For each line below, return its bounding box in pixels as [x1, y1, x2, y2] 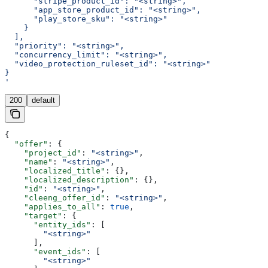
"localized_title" [5, 166, 105, 175]
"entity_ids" [5, 220, 91, 229]
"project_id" [5, 148, 81, 157]
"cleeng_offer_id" [5, 193, 105, 202]
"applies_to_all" [5, 202, 100, 211]
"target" [5, 211, 62, 220]
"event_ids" [5, 246, 86, 256]
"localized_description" [5, 175, 134, 184]
